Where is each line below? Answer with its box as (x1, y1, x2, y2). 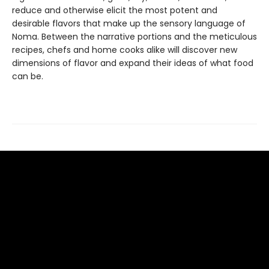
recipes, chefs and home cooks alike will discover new (12, 44, 237, 56)
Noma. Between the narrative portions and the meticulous (12, 31, 257, 43)
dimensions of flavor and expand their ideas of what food (12, 57, 253, 69)
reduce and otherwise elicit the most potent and (12, 4, 217, 16)
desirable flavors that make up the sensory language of (12, 17, 246, 29)
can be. (12, 70, 43, 82)
